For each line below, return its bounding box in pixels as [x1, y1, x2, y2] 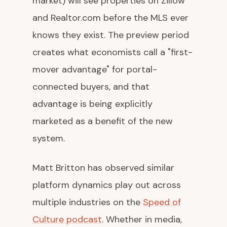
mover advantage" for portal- [32, 63, 157, 75]
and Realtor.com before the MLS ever [32, 12, 188, 24]
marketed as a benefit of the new [32, 115, 173, 127]
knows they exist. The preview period [32, 29, 189, 41]
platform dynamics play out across [32, 179, 181, 191]
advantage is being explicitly [32, 98, 153, 110]
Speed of [143, 196, 181, 208]
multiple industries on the [32, 196, 143, 208]
